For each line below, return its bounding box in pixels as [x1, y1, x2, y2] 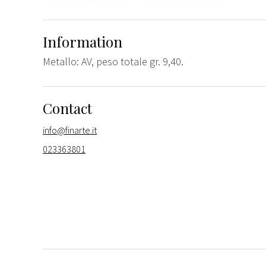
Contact [43, 98, 92, 118]
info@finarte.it [43, 123, 97, 136]
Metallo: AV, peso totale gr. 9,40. [43, 54, 183, 68]
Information [43, 31, 122, 51]
